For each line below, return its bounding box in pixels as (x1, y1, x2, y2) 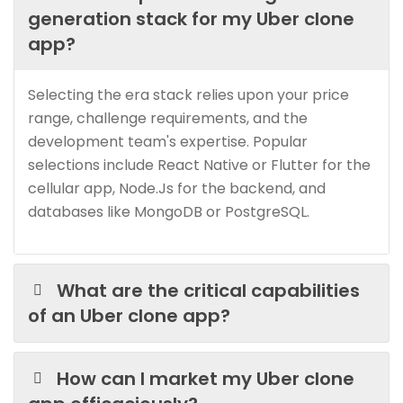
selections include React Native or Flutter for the (28, 154, 371, 175)
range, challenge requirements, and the (28, 107, 308, 129)
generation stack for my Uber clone (28, 5, 354, 31)
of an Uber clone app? (28, 302, 230, 328)
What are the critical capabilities (57, 277, 361, 303)
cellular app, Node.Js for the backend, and (28, 177, 326, 199)
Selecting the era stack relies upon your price (28, 84, 349, 105)
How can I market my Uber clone (57, 365, 355, 391)
